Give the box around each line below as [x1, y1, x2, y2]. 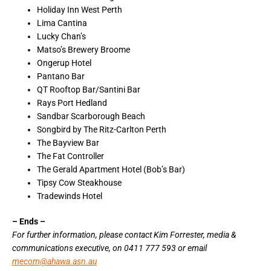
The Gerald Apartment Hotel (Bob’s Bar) [37, 164, 186, 174]
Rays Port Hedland [37, 97, 108, 108]
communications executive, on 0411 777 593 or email [12, 243, 207, 253]
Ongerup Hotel [37, 57, 92, 68]
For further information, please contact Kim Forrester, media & [12, 230, 236, 240]
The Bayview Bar [37, 137, 100, 148]
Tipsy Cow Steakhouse [37, 177, 122, 188]
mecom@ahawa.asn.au [12, 256, 97, 267]
